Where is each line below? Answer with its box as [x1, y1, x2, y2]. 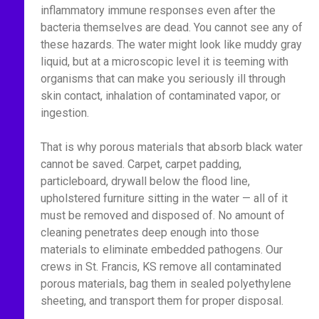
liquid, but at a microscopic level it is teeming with [40, 55, 288, 68]
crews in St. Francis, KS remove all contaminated [40, 260, 281, 273]
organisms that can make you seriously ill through [40, 72, 286, 85]
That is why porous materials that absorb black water [40, 140, 303, 154]
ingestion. [40, 106, 89, 120]
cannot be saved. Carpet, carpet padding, [40, 157, 241, 171]
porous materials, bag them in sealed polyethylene [40, 277, 291, 291]
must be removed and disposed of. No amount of [40, 209, 285, 222]
